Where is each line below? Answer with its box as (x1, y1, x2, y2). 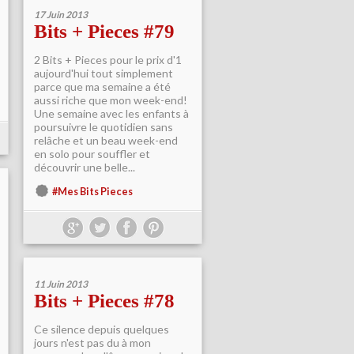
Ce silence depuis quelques (34, 322, 169, 336)
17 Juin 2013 (34, 9, 88, 21)
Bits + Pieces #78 (34, 290, 175, 311)
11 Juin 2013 (34, 278, 88, 290)
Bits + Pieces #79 (34, 21, 175, 42)
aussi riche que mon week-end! (34, 93, 187, 107)
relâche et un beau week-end (34, 134, 178, 147)
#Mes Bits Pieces (52, 186, 133, 198)
